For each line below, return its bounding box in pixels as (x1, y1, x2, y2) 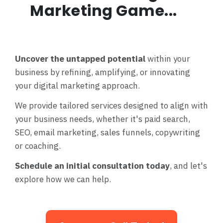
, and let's (170, 160, 207, 171)
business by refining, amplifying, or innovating (15, 67, 190, 78)
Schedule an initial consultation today (15, 160, 170, 171)
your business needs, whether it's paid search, (15, 113, 190, 125)
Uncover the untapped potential (15, 53, 145, 65)
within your (145, 53, 190, 65)
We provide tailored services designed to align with (15, 100, 208, 111)
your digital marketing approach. (15, 80, 140, 92)
